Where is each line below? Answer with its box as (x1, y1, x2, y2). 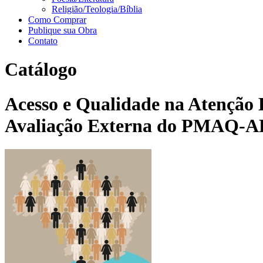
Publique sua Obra (28, 25, 97, 35)
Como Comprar (28, 15, 86, 25)
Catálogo (5, 59, 77, 80)
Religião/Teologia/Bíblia (52, 4, 142, 14)
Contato (28, 36, 58, 46)
